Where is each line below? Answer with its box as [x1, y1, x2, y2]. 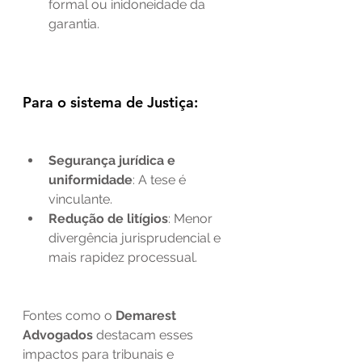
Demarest [116, 307, 179, 323]
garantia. [48, 15, 99, 32]
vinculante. [48, 191, 112, 207]
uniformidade [48, 171, 133, 187]
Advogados [23, 326, 93, 343]
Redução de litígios [48, 210, 168, 226]
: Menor [168, 210, 216, 226]
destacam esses [93, 326, 196, 343]
